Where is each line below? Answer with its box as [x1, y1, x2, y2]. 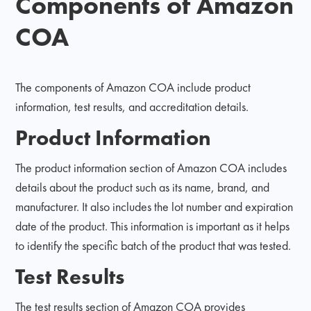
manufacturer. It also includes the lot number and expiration [15, 198, 294, 215]
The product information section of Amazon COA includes [15, 159, 287, 176]
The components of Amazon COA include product [15, 78, 251, 95]
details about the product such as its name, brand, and [15, 178, 270, 195]
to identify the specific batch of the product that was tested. [15, 237, 292, 253]
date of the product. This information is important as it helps [15, 217, 290, 234]
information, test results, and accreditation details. [15, 98, 249, 115]
